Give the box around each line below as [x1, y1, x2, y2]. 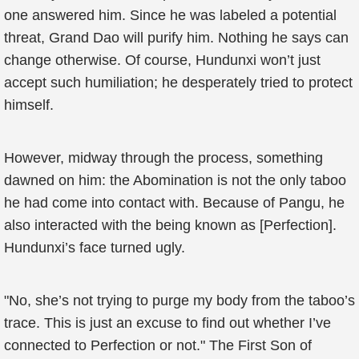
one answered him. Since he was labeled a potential [4, 7, 337, 23]
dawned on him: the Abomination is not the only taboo [4, 172, 346, 188]
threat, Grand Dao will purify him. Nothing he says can [4, 30, 349, 46]
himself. [4, 97, 54, 113]
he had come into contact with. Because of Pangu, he [4, 195, 345, 211]
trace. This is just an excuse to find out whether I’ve [4, 315, 331, 331]
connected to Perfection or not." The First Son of [4, 337, 312, 353]
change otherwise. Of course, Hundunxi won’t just [4, 52, 321, 68]
